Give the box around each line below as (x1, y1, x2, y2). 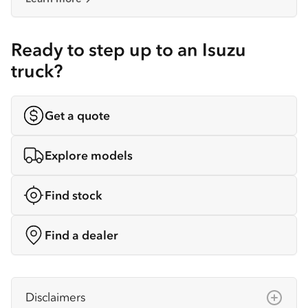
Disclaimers (25, 289, 85, 305)
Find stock (45, 188, 102, 203)
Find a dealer (45, 228, 118, 243)
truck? (11, 59, 63, 83)
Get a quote (45, 108, 110, 124)
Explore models (45, 148, 133, 164)
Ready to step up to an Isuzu (11, 38, 246, 62)
